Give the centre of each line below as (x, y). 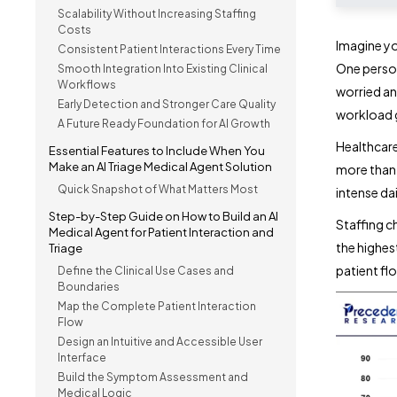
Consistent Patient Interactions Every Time (169, 49)
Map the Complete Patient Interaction (157, 306)
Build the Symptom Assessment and (153, 377)
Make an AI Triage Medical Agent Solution (160, 167)
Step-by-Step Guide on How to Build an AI (163, 216)
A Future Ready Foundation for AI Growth (164, 124)
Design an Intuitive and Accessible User (160, 342)
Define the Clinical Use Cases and (146, 271)
